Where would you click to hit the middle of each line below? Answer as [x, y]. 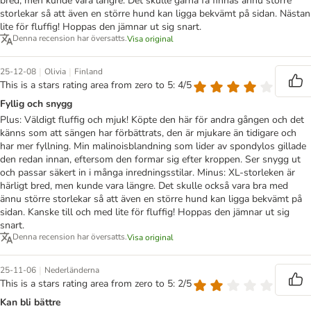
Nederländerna [72, 270]
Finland [89, 72]
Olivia [55, 72]
